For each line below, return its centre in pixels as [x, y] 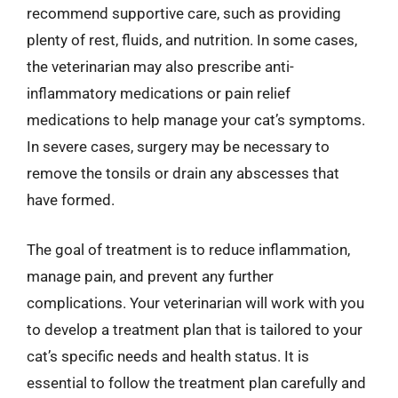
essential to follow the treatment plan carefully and [196, 382]
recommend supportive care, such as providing [184, 13]
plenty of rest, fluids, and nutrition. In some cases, [192, 40]
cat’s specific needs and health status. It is [168, 356]
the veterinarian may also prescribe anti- [160, 67]
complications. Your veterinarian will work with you [195, 302]
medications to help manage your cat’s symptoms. [196, 120]
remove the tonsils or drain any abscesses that [183, 173]
